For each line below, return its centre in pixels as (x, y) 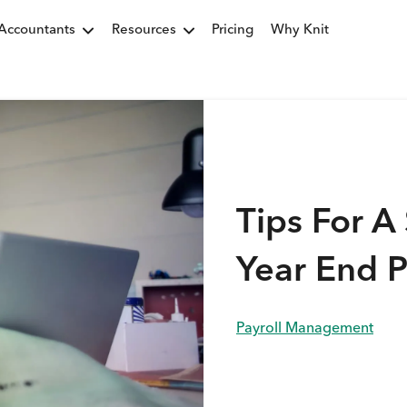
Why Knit (300, 30)
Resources (144, 30)
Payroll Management (305, 329)
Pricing (233, 30)
